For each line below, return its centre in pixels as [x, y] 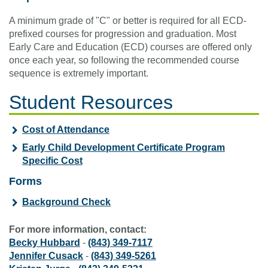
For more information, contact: [78, 230]
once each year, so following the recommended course [124, 60]
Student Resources [91, 103]
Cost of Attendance [66, 130]
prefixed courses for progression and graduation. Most [123, 34]
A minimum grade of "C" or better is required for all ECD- [128, 21]
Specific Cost [52, 161]
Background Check [66, 202]
